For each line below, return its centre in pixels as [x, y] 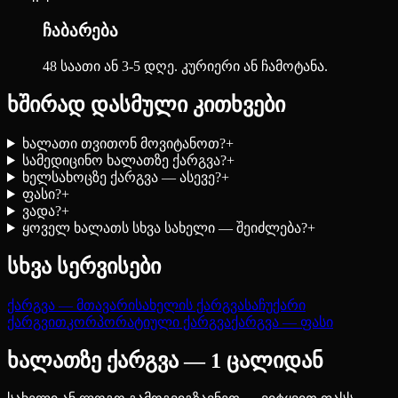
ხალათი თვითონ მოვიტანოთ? [123, 143]
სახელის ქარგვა [190, 305]
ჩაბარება [80, 31]
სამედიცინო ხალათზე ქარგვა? [124, 160]
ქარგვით [37, 322]
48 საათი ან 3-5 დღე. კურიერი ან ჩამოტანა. [185, 66]
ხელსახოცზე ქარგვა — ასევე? [121, 177]
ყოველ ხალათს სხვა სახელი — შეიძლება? [164, 227]
